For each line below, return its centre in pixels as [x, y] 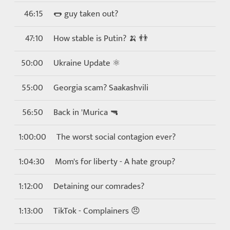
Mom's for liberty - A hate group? [115, 162]
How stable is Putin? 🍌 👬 [101, 39]
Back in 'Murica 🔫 [86, 112]
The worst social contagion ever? [116, 137]
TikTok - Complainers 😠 [97, 211]
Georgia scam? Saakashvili [101, 88]
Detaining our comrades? [99, 186]
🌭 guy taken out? [86, 14]
